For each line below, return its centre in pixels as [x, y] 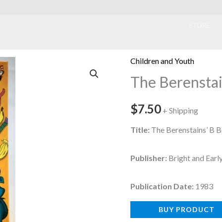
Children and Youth [163, 61]
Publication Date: [162, 186]
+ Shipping [181, 111]
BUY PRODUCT [187, 210]
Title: [140, 130]
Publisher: [149, 158]
